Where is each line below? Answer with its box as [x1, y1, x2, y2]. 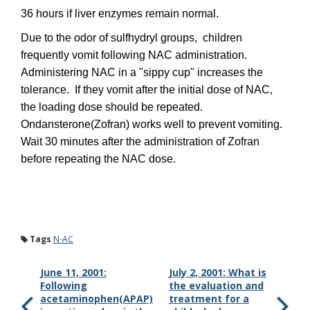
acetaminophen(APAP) [40, 292, 153, 305]
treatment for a [169, 292, 249, 305]
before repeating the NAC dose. [21, 153, 181, 165]
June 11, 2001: [40, 266, 107, 279]
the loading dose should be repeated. [21, 101, 203, 113]
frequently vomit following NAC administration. [21, 49, 250, 61]
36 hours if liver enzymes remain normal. [21, 8, 221, 19]
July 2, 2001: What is [169, 266, 266, 279]
